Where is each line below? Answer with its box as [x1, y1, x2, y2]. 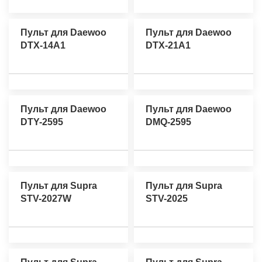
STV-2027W [20, 194, 71, 204]
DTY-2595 [20, 116, 63, 127]
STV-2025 [146, 194, 188, 204]
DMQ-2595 [146, 116, 191, 127]
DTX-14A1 [20, 40, 65, 50]
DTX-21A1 [146, 40, 191, 50]
